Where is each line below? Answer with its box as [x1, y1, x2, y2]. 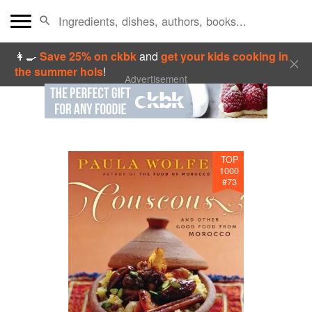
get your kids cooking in [161, 48, 289, 64]
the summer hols [15, 63, 104, 79]
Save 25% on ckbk [40, 48, 140, 64]
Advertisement [125, 72, 187, 86]
